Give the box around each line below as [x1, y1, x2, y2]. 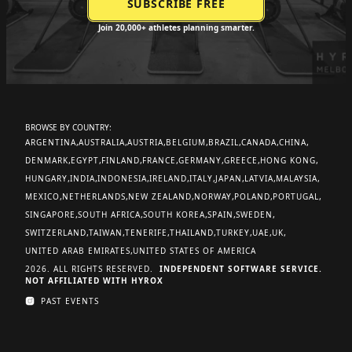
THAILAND [170, 227, 214, 238]
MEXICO [25, 191, 60, 202]
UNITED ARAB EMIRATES [25, 245, 130, 256]
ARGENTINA [25, 137, 76, 148]
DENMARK [25, 155, 68, 166]
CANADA [241, 137, 277, 148]
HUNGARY [25, 173, 68, 184]
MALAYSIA [276, 173, 317, 184]
